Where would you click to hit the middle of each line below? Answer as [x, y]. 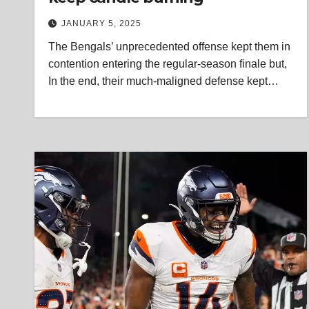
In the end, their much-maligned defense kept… [163, 81]
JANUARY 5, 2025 [101, 23]
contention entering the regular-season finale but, [168, 64]
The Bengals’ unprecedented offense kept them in [169, 47]
